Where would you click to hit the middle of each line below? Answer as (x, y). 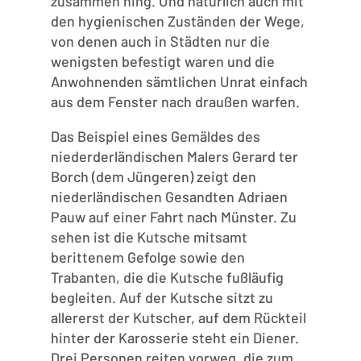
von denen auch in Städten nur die (160, 41)
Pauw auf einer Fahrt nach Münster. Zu (173, 217)
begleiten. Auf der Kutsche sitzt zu (162, 298)
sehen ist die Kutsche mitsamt (149, 237)
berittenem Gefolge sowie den (147, 257)
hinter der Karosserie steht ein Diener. (174, 338)
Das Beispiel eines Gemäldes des (155, 137)
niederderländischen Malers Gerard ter (174, 157)
